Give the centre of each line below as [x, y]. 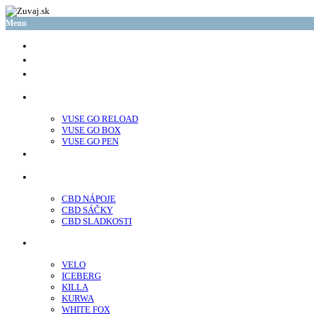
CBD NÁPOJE [89, 199]
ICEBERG [81, 276]
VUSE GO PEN [90, 141]
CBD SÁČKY [87, 210]
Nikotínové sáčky [64, 243]
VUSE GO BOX [91, 130]
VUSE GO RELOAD [100, 119]
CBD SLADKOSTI [97, 221]
